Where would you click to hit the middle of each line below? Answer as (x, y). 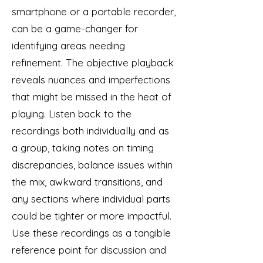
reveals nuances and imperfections (91, 80)
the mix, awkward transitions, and (87, 182)
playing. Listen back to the (72, 114)
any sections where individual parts (91, 199)
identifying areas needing (68, 45)
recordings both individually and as (90, 131)
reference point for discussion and (89, 250)
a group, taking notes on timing (83, 148)
